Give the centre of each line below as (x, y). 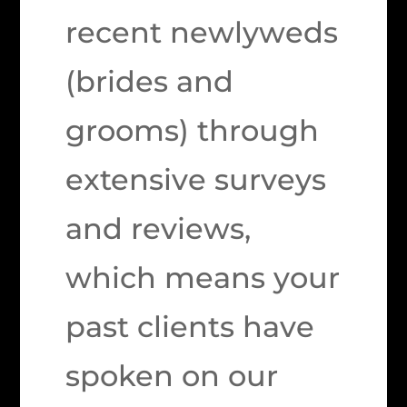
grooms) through (193, 130)
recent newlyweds (202, 32)
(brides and (150, 81)
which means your (203, 278)
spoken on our (172, 376)
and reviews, (159, 228)
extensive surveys (196, 179)
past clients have (190, 327)
